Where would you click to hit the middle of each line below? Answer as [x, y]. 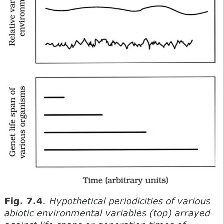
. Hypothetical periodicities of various [127, 201]
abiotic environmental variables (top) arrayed [107, 213]
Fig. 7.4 [24, 201]
